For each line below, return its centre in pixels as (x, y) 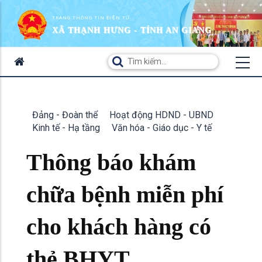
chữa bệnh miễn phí (125, 194)
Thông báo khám (111, 162)
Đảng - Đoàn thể (65, 115)
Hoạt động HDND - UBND (161, 115)
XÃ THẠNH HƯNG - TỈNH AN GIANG (132, 30)
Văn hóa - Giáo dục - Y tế (162, 128)
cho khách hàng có (119, 227)
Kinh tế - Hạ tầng (66, 128)
